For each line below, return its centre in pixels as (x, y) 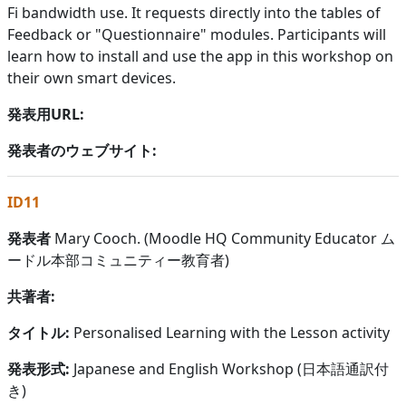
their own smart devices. (92, 77)
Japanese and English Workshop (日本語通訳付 (229, 368)
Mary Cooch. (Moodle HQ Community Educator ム (223, 238)
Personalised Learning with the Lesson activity (232, 332)
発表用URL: (46, 114)
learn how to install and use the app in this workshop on (200, 56)
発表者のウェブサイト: (82, 150)
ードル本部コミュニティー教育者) (118, 260)
